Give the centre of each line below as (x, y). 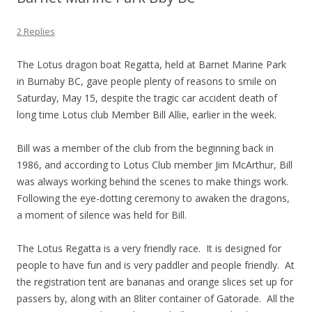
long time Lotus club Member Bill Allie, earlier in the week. (147, 115)
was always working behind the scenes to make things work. (154, 182)
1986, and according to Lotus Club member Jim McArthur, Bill (155, 165)
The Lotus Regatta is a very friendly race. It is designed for (149, 249)
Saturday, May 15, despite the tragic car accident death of (147, 98)
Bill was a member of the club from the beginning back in (145, 148)
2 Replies (36, 32)
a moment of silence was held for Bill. (102, 215)
